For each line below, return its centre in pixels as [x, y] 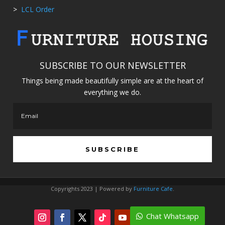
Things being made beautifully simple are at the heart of [113, 81]
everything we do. [113, 92]
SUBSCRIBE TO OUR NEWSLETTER [113, 65]
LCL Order [37, 9]
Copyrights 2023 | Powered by [92, 189]
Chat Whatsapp [172, 216]
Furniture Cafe [153, 189]
